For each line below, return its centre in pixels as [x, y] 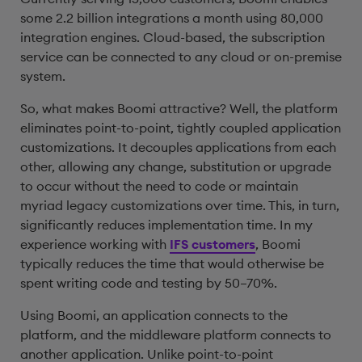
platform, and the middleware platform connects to [176, 335]
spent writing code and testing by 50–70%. [149, 283]
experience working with [95, 244]
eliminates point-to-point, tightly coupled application [181, 128]
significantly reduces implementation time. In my [166, 225]
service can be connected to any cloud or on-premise [181, 57]
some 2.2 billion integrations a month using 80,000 [172, 18]
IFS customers [213, 244]
